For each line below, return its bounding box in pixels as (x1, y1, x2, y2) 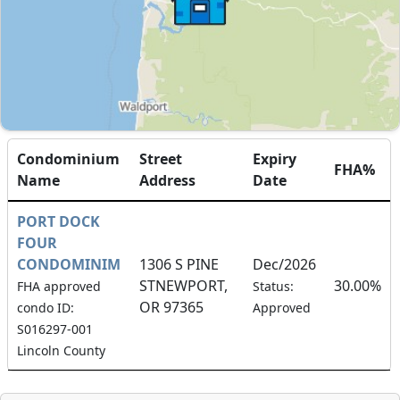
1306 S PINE (139, 254, 219, 274)
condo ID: (17, 298, 74, 316)
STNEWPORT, (139, 275, 228, 296)
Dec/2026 (253, 254, 316, 274)
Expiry (253, 148, 296, 169)
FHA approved (17, 277, 101, 295)
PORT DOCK (17, 211, 100, 231)
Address (139, 170, 196, 190)
